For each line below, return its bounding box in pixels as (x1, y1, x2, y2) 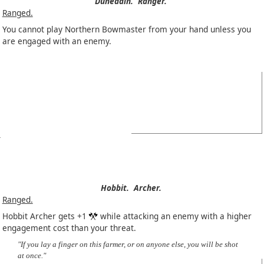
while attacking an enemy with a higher (97, 210, 252, 222)
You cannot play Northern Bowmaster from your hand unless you (2, 23, 251, 35)
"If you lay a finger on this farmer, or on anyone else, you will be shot (17, 239, 238, 249)
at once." (17, 250, 46, 260)
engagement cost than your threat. (2, 222, 136, 233)
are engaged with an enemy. (2, 35, 111, 47)
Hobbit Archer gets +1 (2, 210, 89, 222)
